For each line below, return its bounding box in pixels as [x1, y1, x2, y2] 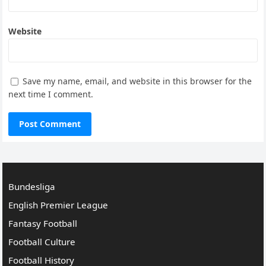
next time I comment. [8, 88, 94, 100]
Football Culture [8, 236, 76, 248]
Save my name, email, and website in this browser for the [23, 75, 252, 87]
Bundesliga [8, 180, 56, 193]
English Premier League [8, 199, 109, 211]
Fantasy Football [8, 217, 78, 230]
